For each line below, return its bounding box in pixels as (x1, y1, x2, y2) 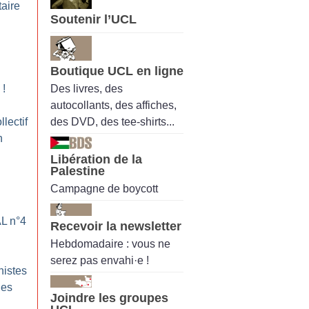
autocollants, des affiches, (50, 99, 177, 111)
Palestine (50, 163, 105, 178)
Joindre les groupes (50, 291, 168, 306)
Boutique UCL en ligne (50, 63, 183, 78)
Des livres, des (50, 82, 123, 94)
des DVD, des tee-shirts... (50, 115, 175, 128)
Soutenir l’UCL (50, 12, 137, 27)
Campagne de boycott (50, 183, 158, 195)
